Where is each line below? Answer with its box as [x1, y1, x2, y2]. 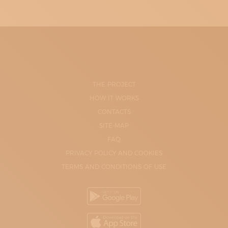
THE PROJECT [92, 80, 136, 88]
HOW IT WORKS [89, 94, 139, 102]
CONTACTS [97, 108, 131, 116]
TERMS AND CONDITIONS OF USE [62, 163, 166, 170]
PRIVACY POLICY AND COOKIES [66, 149, 162, 157]
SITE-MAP [99, 122, 129, 129]
